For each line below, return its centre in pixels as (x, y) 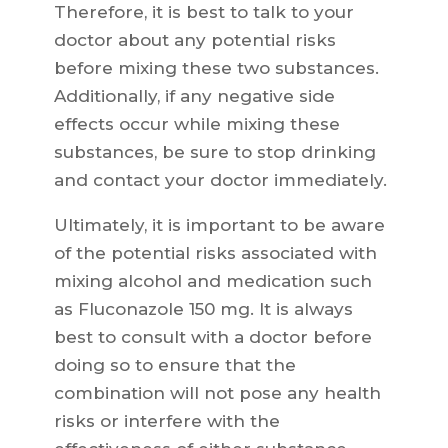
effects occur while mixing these (196, 124)
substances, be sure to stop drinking (214, 152)
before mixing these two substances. (216, 68)
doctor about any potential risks (194, 40)
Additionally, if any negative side (194, 96)
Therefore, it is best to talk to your (203, 12)
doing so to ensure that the (174, 365)
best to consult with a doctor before (212, 337)
